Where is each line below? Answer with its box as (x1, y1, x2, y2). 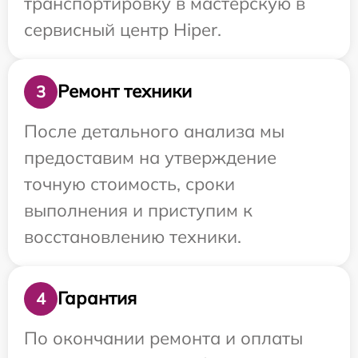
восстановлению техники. (24, 225, 241, 248)
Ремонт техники (58, 80, 192, 103)
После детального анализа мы (24, 119, 284, 142)
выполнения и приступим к (24, 198, 253, 221)
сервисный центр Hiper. (24, 18, 221, 41)
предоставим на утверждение (24, 145, 276, 169)
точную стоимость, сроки (24, 172, 235, 195)
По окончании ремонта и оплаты (24, 326, 303, 349)
